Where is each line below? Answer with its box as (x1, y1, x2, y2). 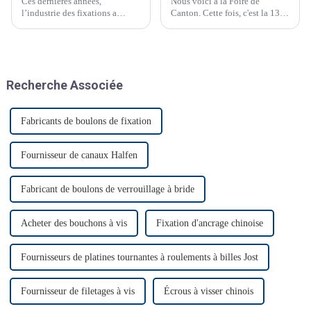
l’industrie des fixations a (21, 8, 117, 19)
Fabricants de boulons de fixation (20, 116, 151, 127)
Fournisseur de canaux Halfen (20, 150, 137, 161)
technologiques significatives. (21, 31, 135, 42)
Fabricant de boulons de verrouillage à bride (20, 184, 194, 195)
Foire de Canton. (170, 19, 233, 31)
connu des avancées (21, 19, 96, 31)
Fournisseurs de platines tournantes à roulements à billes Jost (20, 252, 258, 263)
